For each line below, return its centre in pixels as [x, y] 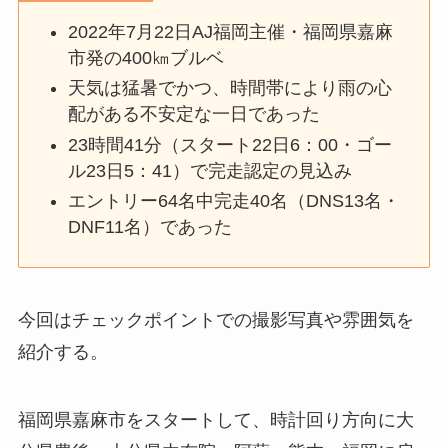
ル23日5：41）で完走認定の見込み [210, 170]
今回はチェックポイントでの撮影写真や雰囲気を [215, 319]
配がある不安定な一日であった [194, 114]
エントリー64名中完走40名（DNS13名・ [234, 201]
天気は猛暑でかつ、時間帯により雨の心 [230, 88]
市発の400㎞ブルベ [146, 57]
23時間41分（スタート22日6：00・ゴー [230, 144]
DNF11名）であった [150, 227]
